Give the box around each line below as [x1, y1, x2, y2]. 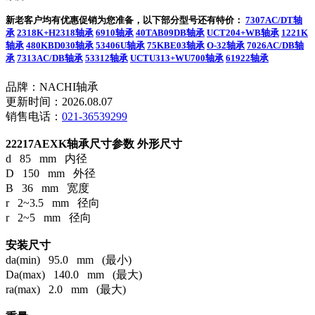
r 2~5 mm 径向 [6, 212, 91, 224]
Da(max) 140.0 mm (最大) [6, 269, 142, 281]
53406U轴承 [96, 39, 145, 51]
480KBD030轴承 [26, 39, 94, 51]
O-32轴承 [207, 39, 245, 51]
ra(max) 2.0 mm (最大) [6, 283, 126, 296]
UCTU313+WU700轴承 [130, 52, 224, 63]
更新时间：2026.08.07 [6, 96, 112, 108]
